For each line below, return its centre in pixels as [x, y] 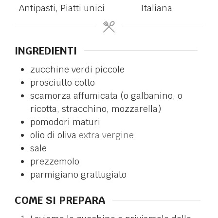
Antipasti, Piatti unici [62, 8]
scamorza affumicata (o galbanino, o [106, 95]
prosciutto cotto [63, 82]
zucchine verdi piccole [77, 69]
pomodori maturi [65, 122]
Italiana [156, 8]
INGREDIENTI [46, 50]
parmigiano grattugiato [78, 174]
